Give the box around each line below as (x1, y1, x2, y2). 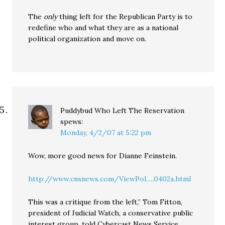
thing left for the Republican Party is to (57, 12, 193, 22)
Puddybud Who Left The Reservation (60, 106, 185, 116)
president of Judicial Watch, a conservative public (28, 208, 193, 218)
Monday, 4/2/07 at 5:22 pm (60, 128, 152, 138)
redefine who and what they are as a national (28, 23, 179, 33)
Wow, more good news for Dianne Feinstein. (28, 151, 177, 161)
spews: (60, 117, 83, 127)
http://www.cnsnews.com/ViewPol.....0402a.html (28, 174, 191, 184)
